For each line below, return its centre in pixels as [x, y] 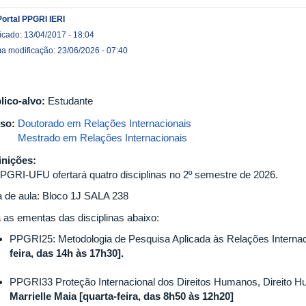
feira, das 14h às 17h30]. [67, 253]
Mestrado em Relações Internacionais [102, 137]
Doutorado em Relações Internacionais [105, 123]
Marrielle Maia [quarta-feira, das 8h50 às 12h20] [122, 296]
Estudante [70, 100]
